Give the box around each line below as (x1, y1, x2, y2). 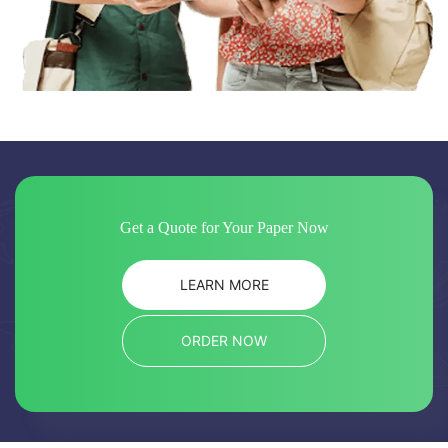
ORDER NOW (181, 332, 267, 350)
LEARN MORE (179, 276, 269, 294)
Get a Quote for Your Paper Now (119, 219, 329, 237)
